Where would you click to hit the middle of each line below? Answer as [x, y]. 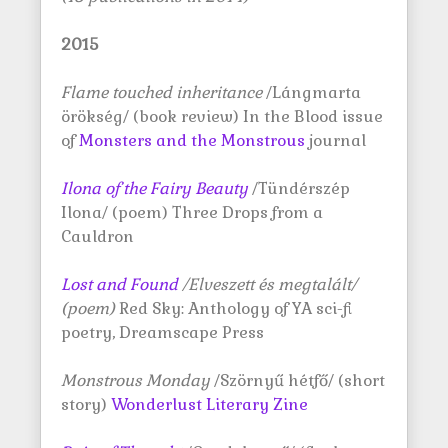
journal [335, 140]
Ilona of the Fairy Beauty [154, 188]
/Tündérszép [301, 188]
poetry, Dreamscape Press [162, 332]
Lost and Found [119, 284]
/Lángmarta [311, 92]
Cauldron [97, 236]
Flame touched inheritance [161, 92]
